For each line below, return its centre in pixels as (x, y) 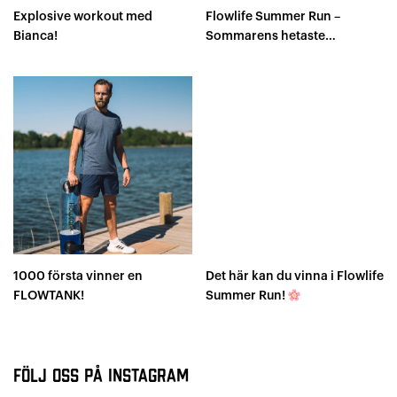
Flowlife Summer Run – (272, 16)
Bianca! (35, 36)
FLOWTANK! (49, 296)
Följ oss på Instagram (101, 376)
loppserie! (235, 55)
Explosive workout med (83, 16)
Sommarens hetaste (265, 36)
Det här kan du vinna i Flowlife (294, 277)
